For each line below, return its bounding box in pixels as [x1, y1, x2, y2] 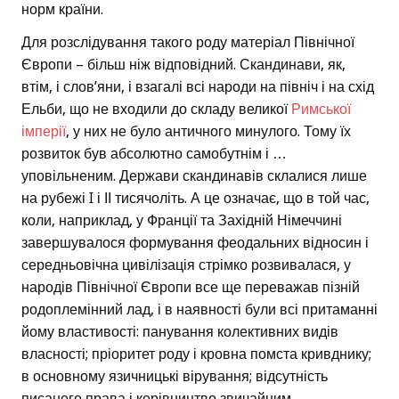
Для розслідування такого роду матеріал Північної [21, 34, 354, 52]
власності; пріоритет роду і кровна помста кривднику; [21, 346, 371, 363]
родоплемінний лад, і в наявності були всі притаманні [21, 301, 378, 319]
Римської [291, 101, 351, 118]
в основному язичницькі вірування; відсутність [21, 368, 328, 386]
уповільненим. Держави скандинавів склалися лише [21, 167, 367, 185]
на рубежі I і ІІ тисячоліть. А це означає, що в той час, [21, 190, 370, 208]
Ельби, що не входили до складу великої [21, 101, 291, 118]
